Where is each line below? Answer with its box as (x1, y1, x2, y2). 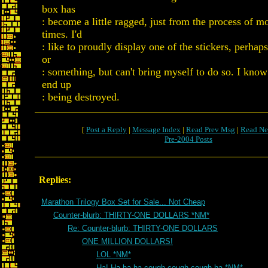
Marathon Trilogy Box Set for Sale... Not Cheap (41, 197, 205, 206)
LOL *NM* (96, 250, 131, 259)
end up (42, 78, 71, 90)
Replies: (39, 175, 71, 185)
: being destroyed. (42, 91, 120, 103)
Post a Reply (86, 125, 127, 134)
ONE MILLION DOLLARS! (82, 237, 173, 246)
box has (42, 3, 75, 15)
